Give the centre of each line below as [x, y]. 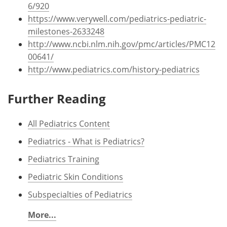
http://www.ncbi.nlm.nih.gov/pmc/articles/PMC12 [122, 44]
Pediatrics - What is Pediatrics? [86, 141]
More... [42, 215]
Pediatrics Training [64, 159]
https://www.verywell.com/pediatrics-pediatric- [117, 18]
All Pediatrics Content [69, 123]
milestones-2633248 [66, 31]
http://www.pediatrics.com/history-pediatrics [114, 69]
